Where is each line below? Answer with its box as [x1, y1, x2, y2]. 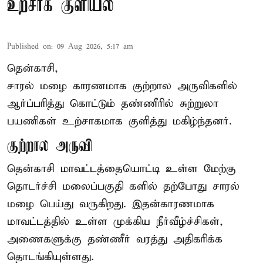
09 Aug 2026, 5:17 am [57, 41, 133, 52]
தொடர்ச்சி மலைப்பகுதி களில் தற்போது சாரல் [7, 179, 240, 193]
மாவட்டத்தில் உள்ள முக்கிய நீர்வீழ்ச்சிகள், [7, 214, 223, 228]
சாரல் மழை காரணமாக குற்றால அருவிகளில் [7, 79, 237, 93]
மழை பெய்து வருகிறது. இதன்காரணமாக [7, 197, 214, 211]
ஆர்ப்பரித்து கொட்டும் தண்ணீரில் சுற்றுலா [7, 96, 218, 110]
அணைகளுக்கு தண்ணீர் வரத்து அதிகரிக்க [7, 232, 222, 246]
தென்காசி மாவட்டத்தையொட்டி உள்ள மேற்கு [7, 161, 236, 176]
